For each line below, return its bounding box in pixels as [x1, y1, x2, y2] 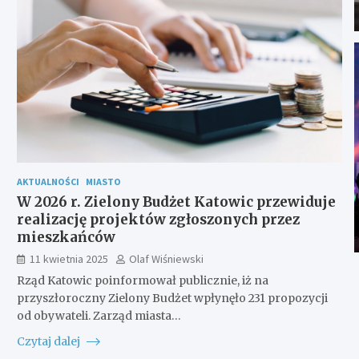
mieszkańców [16, 228, 115, 246]
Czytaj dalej [16, 333, 83, 349]
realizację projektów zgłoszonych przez [16, 210, 300, 228]
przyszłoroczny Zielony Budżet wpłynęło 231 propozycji [16, 290, 328, 305]
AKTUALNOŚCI [16, 175, 79, 188]
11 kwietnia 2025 [29, 251, 108, 266]
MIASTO [85, 175, 121, 188]
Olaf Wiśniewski [128, 251, 204, 266]
